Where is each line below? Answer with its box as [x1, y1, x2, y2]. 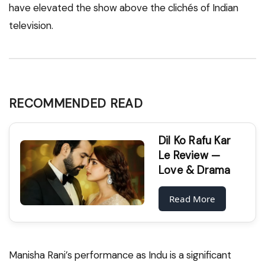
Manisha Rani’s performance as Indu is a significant [9, 248, 231, 262]
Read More [169, 193, 215, 205]
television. [9, 19, 53, 33]
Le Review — [159, 148, 221, 163]
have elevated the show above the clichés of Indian [9, 1, 238, 15]
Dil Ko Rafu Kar [159, 134, 231, 148]
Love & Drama [159, 163, 231, 178]
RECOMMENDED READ [9, 95, 143, 112]
